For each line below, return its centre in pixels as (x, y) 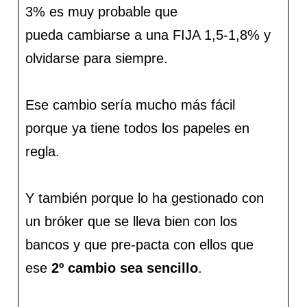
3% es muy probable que (102, 12)
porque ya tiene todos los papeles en (138, 128)
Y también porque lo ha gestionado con (145, 198)
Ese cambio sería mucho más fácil (131, 105)
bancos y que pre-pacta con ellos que (140, 245)
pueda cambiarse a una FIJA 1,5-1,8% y (148, 35)
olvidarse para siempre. (97, 59)
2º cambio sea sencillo (125, 268)
